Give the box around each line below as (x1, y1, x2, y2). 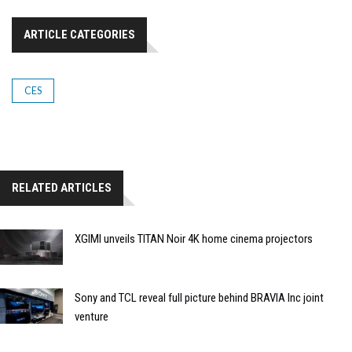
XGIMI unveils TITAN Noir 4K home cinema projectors (75, 232, 313, 247)
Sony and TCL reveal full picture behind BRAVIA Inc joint (75, 291, 324, 306)
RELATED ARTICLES (12, 181, 112, 196)
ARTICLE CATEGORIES (24, 27, 135, 42)
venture (75, 310, 108, 324)
